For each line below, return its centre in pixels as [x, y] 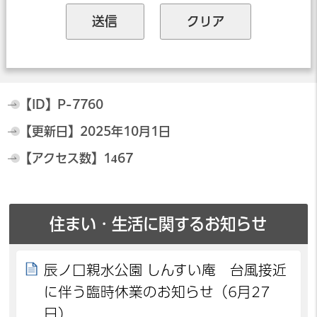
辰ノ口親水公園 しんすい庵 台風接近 [166, 270]
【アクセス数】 [61, 158]
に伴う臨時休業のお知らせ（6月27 [157, 292]
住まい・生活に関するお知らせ [158, 224]
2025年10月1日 [125, 131]
